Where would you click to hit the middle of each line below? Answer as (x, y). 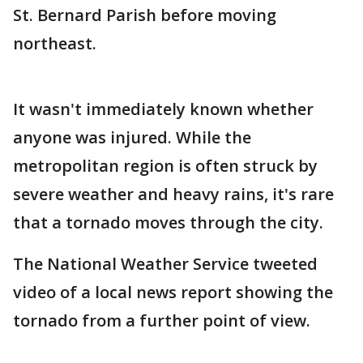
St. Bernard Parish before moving (145, 15)
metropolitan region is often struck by (165, 166)
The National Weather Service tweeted (165, 264)
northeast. (55, 43)
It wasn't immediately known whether (163, 109)
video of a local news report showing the (173, 292)
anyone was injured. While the (132, 137)
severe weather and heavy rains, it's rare (173, 194)
